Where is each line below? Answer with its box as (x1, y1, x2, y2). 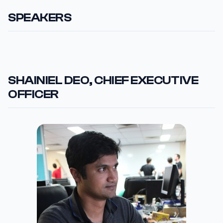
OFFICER (8, 87, 59, 101)
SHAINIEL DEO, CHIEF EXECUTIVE (8, 73, 199, 87)
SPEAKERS (8, 10, 72, 24)
